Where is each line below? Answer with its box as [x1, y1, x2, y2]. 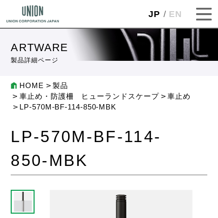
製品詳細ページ [11, 56, 58, 64]
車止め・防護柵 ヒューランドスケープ [19, 92, 159, 101]
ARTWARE [11, 41, 69, 54]
